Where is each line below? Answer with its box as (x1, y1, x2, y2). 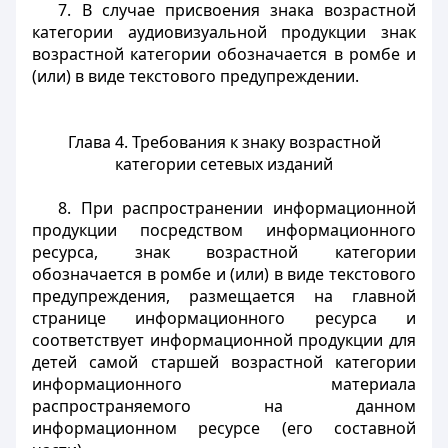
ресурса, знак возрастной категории (32, 241, 416, 263)
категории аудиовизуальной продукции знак (32, 21, 416, 43)
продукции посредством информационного (32, 219, 416, 241)
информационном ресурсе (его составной (32, 417, 416, 439)
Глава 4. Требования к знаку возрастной (67, 131, 381, 153)
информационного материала (32, 373, 416, 395)
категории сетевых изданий (115, 153, 333, 175)
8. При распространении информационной (58, 197, 416, 219)
